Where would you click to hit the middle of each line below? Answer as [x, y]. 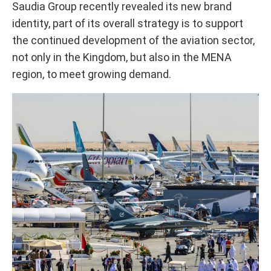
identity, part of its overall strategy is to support [128, 23]
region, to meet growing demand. [92, 74]
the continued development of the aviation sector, [133, 40]
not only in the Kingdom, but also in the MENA [122, 57]
